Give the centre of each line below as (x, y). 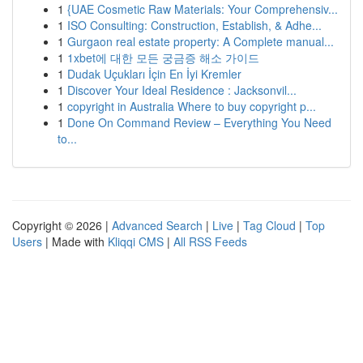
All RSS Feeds (210, 241)
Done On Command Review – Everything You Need (199, 122)
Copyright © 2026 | (62, 225)
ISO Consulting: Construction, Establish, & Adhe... (194, 25)
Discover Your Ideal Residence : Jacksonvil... (182, 90)
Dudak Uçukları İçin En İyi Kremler (154, 74)
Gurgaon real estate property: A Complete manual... (201, 41)
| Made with (75, 241)
